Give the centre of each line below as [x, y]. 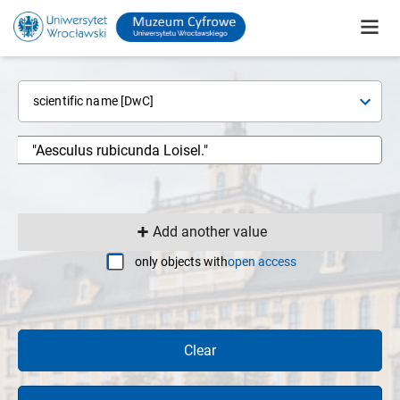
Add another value [210, 232]
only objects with [181, 261]
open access [262, 261]
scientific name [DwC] [94, 101]
